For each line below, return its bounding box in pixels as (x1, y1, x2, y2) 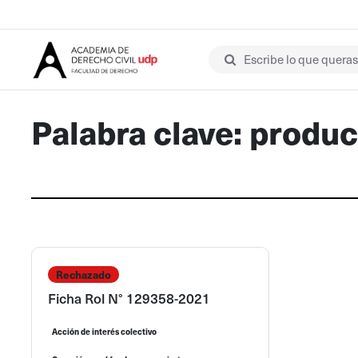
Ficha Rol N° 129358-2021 (47, 288, 210, 308)
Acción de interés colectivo (51, 326, 157, 337)
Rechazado (55, 267, 111, 282)
